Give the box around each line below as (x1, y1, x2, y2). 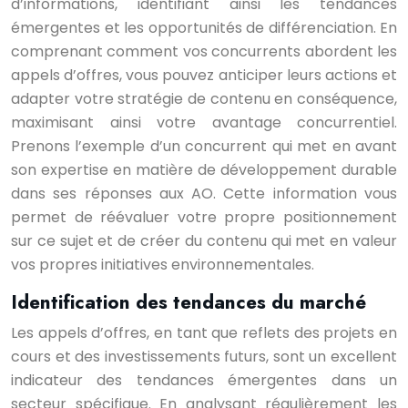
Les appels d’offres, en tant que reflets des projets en (11, 322, 397, 343)
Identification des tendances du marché (11, 289, 366, 316)
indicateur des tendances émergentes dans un (11, 370, 397, 391)
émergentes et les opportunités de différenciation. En (11, 17, 397, 38)
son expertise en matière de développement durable (11, 159, 397, 180)
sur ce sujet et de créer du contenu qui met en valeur (11, 230, 397, 251)
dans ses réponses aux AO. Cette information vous (11, 183, 397, 204)
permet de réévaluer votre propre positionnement (11, 207, 397, 228)
